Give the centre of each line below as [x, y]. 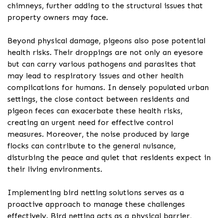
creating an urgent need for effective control [90, 123]
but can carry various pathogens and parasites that [102, 64]
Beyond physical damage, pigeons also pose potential [106, 41]
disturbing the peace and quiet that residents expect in [109, 158]
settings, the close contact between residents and [98, 99]
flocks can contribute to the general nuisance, [91, 146]
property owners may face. [58, 18]
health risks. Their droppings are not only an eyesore [105, 53]
